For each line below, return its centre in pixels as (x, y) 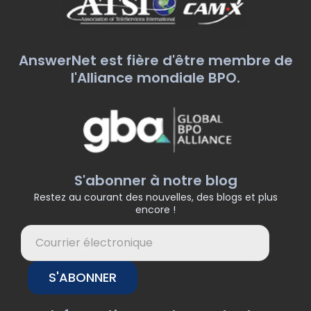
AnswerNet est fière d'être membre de (155, 60)
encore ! (155, 209)
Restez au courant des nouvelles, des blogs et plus (155, 197)
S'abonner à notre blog (155, 180)
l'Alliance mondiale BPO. (155, 77)
